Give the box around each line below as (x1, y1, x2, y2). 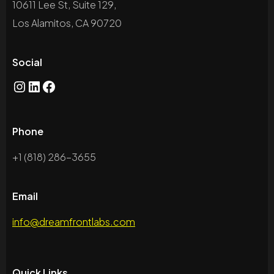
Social (12, 56, 42, 69)
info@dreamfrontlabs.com (12, 215, 135, 229)
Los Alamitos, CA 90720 (12, 17, 122, 30)
